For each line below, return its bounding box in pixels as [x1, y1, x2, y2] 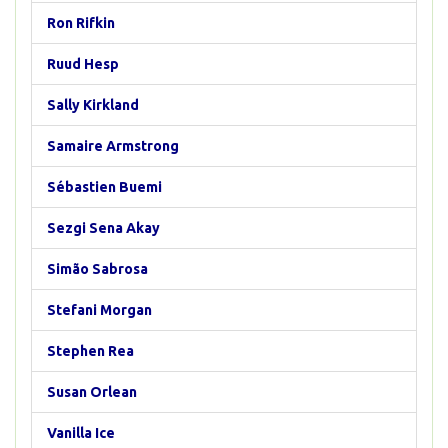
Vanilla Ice [47, 425, 115, 441]
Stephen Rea [47, 343, 134, 359]
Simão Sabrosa [47, 261, 148, 277]
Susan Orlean [47, 384, 137, 400]
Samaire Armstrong [47, 138, 179, 154]
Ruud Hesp [47, 56, 119, 72]
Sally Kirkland [47, 97, 139, 113]
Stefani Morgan [47, 302, 152, 318]
